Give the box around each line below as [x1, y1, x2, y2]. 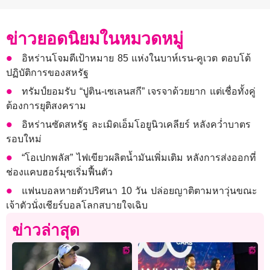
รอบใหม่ [6, 134, 42, 145]
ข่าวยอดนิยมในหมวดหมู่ [6, 30, 183, 49]
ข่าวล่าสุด [12, 221, 80, 240]
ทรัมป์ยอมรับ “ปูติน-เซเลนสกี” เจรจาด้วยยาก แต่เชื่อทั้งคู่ [22, 86, 256, 97]
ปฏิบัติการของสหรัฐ [6, 67, 89, 78]
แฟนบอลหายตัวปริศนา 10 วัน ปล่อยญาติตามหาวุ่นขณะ [22, 186, 258, 196]
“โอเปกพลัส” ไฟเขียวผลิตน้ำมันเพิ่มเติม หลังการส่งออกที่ [22, 152, 257, 163]
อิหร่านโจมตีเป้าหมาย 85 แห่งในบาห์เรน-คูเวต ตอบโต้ [22, 53, 251, 64]
